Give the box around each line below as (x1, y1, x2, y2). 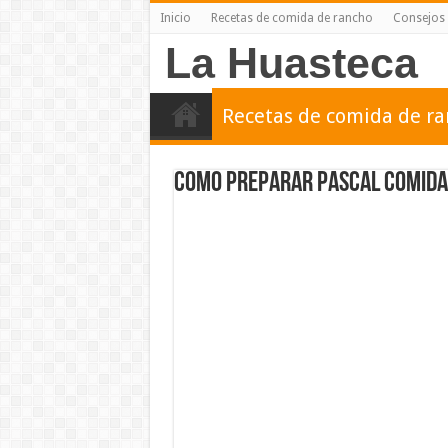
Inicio (159, 11, 191, 25)
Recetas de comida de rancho (210, 11, 373, 25)
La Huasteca (164, 39, 418, 87)
